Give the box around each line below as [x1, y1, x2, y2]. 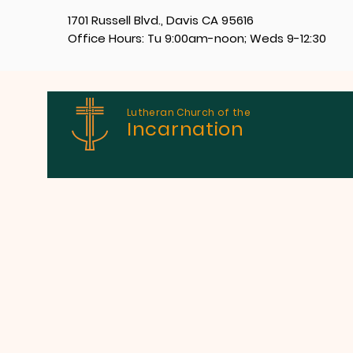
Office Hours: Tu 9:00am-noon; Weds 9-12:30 [68, 30, 326, 46]
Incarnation [127, 116, 250, 142]
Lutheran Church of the [127, 106, 251, 119]
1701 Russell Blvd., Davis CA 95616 [68, 12, 254, 28]
